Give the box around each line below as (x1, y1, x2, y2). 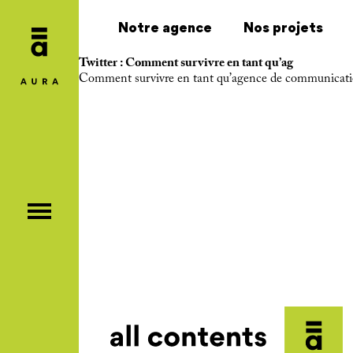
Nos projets (243, 19, 323, 35)
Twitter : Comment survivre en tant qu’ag (79, 57, 293, 69)
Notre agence (118, 19, 212, 35)
